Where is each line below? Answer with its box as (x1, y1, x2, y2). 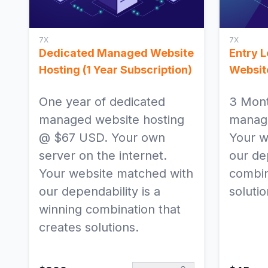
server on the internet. (39, 148, 167, 163)
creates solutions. (39, 220, 139, 235)
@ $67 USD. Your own (39, 130, 165, 145)
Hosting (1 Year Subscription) (39, 63, 192, 77)
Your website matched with (39, 166, 193, 181)
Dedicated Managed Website (39, 47, 194, 60)
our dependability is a (39, 184, 160, 199)
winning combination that (39, 202, 181, 217)
